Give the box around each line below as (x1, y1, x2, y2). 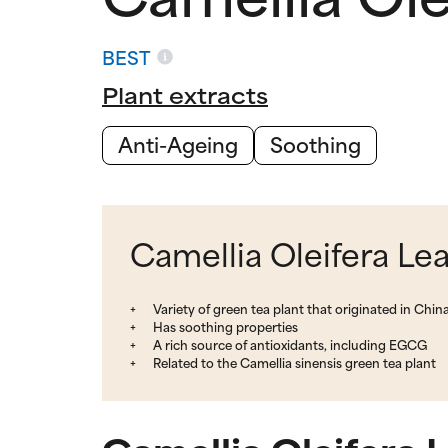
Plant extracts (102, 77, 268, 111)
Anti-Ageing (118, 126, 238, 160)
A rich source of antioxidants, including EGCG (150, 333, 427, 354)
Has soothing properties (150, 315, 298, 336)
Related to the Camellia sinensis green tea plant (150, 351, 436, 372)
